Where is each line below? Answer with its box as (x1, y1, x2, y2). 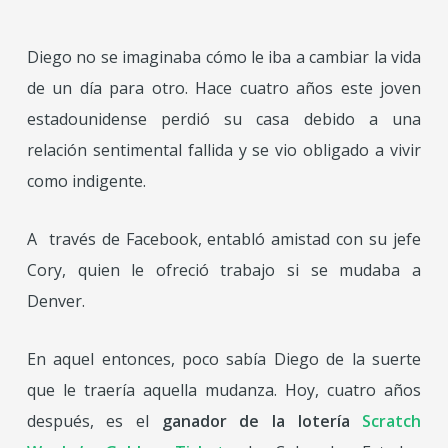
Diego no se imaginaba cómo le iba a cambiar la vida (26, 46, 422, 68)
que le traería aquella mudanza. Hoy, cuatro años (26, 379, 422, 401)
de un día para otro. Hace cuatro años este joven (26, 77, 422, 99)
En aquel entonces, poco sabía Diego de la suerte (26, 348, 422, 370)
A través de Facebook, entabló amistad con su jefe (26, 228, 422, 250)
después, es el (26, 410, 162, 432)
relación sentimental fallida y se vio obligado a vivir (26, 139, 422, 161)
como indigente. (26, 170, 146, 192)
